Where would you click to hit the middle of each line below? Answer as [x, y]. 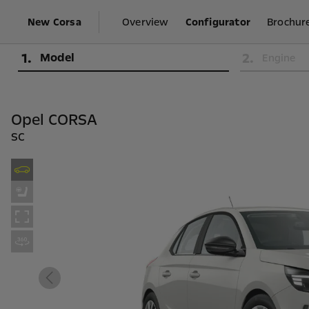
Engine [278, 58]
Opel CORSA [54, 120]
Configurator [218, 22]
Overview [146, 22]
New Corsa [54, 22]
